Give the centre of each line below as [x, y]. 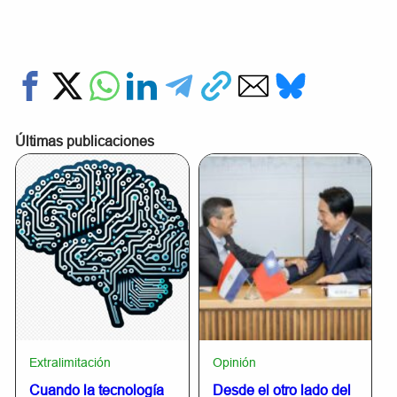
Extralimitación [70, 363]
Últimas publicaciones [85, 142]
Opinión [234, 363]
